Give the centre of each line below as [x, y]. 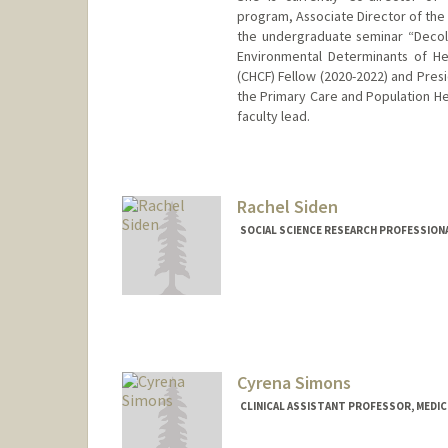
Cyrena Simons [293, 383]
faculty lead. [273, 115]
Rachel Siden [287, 206]
